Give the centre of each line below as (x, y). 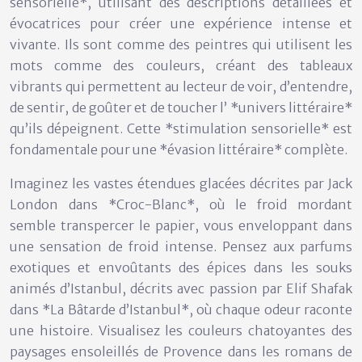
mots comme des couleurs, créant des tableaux (181, 65)
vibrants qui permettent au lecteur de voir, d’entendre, (181, 86)
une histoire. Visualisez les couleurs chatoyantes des (181, 330)
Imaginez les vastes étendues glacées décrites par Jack (181, 183)
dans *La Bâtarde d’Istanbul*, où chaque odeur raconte (181, 309)
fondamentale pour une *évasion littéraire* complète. (179, 149)
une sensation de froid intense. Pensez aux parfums (181, 246)
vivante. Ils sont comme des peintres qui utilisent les (181, 44)
